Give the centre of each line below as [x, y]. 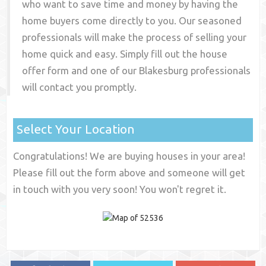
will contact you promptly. [80, 87]
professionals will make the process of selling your [134, 37]
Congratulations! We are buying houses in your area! [129, 156]
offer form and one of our [81, 71]
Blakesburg [164, 71]
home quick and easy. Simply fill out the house [125, 54]
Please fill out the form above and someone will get [129, 173]
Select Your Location [76, 129]
